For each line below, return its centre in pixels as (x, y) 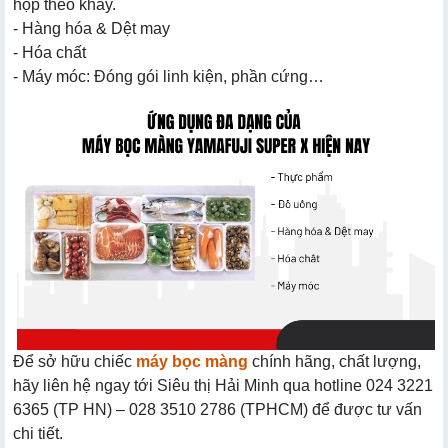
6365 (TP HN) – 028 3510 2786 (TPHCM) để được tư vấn (217, 409)
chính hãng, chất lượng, (334, 361)
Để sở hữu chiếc (74, 361)
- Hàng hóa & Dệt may (91, 28)
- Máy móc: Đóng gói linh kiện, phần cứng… (168, 76)
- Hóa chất (49, 52)
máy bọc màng (192, 361)
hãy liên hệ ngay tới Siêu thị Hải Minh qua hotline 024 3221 (223, 385)
